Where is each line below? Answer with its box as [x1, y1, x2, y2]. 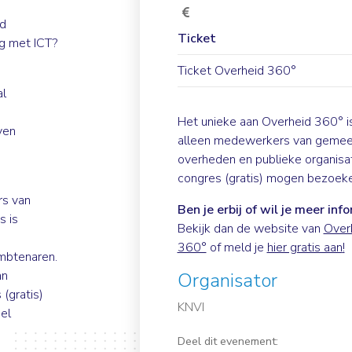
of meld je [206, 238, 267, 256]
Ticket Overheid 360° [177, 61, 296, 79]
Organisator [177, 267, 277, 293]
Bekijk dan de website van [177, 219, 324, 237]
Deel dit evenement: [177, 332, 278, 349]
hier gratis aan [266, 238, 343, 256]
